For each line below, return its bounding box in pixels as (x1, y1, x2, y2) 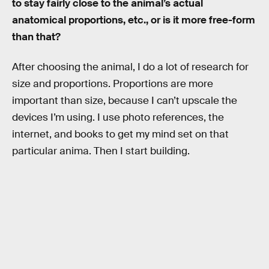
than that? (12, 31, 61, 44)
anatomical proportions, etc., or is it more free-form (12, 14, 255, 27)
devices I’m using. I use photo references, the (12, 110, 224, 124)
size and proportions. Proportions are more (12, 77, 213, 90)
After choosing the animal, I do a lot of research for (12, 60, 249, 73)
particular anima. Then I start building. (12, 144, 190, 157)
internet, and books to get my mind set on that (12, 127, 229, 141)
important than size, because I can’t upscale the (12, 94, 237, 107)
